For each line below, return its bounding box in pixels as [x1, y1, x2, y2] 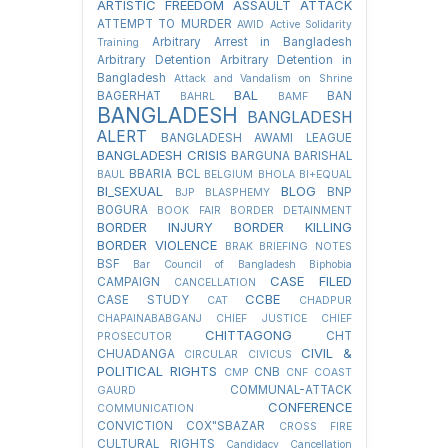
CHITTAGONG [205, 326, 292, 343]
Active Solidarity [269, 17, 353, 31]
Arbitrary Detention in [219, 52, 352, 67]
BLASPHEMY [205, 185, 270, 199]
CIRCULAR [184, 347, 239, 361]
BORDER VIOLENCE [97, 236, 217, 253]
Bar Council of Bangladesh [133, 257, 296, 271]
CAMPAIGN [97, 274, 160, 289]
